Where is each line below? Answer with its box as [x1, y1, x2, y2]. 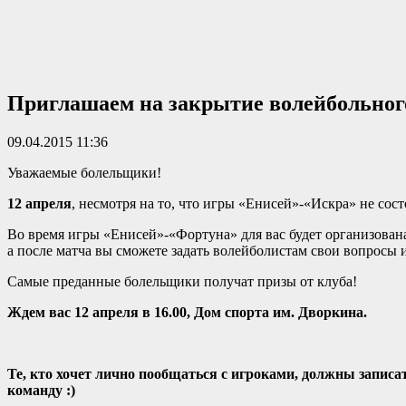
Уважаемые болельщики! [7, 164, 161, 180]
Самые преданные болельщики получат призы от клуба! [7, 273, 357, 289]
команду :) [7, 382, 75, 398]
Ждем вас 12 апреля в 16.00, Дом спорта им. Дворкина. [7, 304, 367, 320]
